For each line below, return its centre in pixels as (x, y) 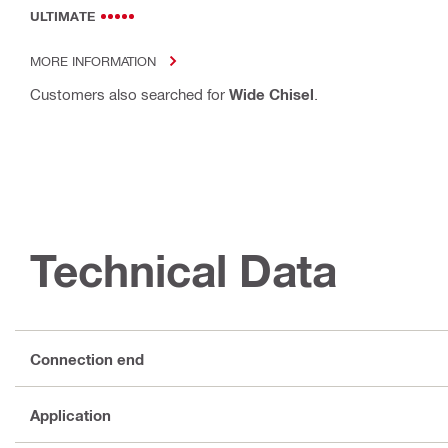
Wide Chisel (271, 94)
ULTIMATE (62, 16)
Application (70, 414)
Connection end (87, 358)
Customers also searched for (129, 94)
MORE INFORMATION (93, 61)
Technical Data (183, 271)
